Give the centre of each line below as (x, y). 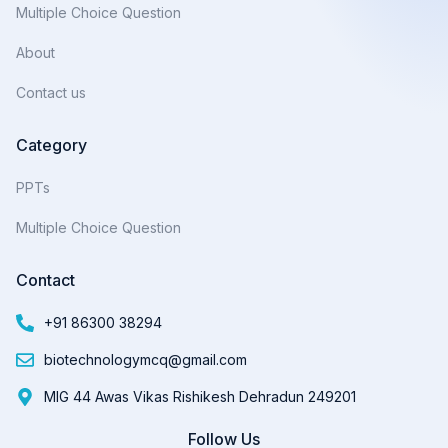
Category (51, 144)
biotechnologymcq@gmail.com (145, 359)
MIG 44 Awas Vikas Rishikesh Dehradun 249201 (199, 396)
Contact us (51, 92)
